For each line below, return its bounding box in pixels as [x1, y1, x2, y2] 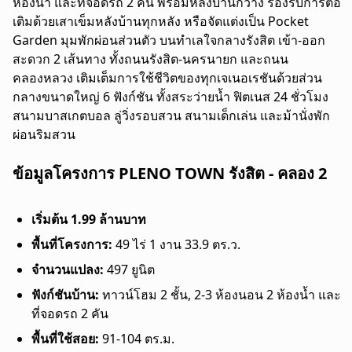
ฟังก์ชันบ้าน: [31, 285, 99, 303]
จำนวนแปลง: [31, 260, 104, 278]
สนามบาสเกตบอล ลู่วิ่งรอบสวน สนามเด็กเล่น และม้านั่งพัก [13, 106, 330, 124]
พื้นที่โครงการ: [31, 235, 112, 253]
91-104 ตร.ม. [99, 329, 178, 347]
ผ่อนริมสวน [13, 125, 75, 143]
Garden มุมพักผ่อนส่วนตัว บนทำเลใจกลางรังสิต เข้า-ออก [13, 31, 325, 49]
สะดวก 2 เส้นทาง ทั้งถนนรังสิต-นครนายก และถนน [13, 49, 288, 68]
